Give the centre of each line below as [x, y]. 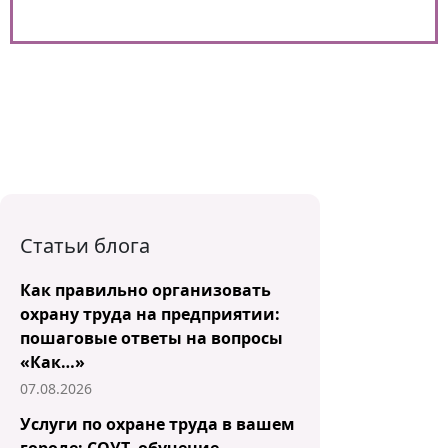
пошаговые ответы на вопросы [151, 338]
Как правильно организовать [145, 290]
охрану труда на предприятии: [150, 314]
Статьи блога [85, 245]
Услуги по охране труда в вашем [157, 424]
